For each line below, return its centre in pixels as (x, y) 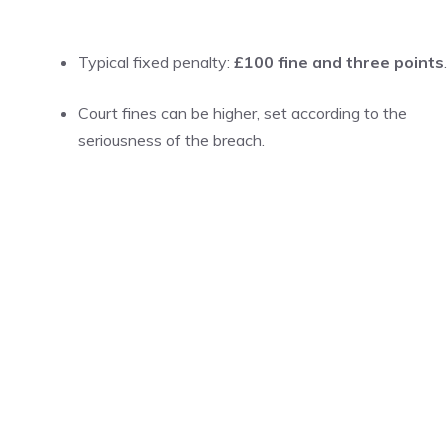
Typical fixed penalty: (156, 62)
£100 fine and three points (339, 62)
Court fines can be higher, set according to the (242, 113)
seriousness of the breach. (171, 140)
